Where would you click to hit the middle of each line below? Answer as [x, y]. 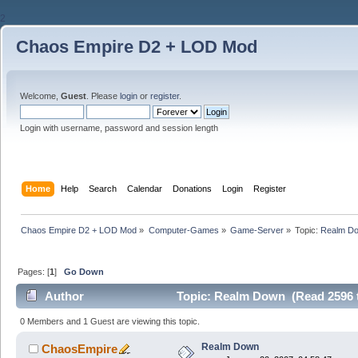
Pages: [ [34, 271]
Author [65, 296]
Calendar [145, 188]
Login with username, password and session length [119, 128]
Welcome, [40, 96]
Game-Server [257, 230]
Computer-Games [183, 230]
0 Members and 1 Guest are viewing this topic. [110, 321]
